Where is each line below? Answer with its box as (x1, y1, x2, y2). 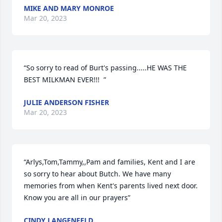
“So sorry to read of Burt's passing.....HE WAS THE (24, 63, 187, 72)
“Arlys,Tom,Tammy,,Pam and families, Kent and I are (24, 157, 195, 166)
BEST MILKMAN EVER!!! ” (24, 75, 106, 84)
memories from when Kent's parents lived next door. (24, 181, 198, 190)
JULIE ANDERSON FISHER (24, 98, 109, 107)
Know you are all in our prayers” (24, 193, 130, 202)
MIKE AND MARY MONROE (24, 3, 114, 13)
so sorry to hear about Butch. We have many (24, 169, 171, 178)
